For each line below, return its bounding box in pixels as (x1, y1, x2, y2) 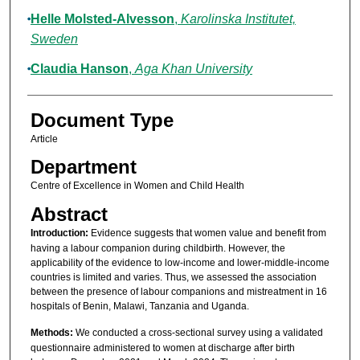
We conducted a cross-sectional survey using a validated (72, 327, 323, 339)
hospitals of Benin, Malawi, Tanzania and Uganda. (30, 300, 249, 312)
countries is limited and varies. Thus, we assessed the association (30, 271, 317, 283)
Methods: (30, 327, 73, 339)
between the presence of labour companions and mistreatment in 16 (30, 285, 327, 297)
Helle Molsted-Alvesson (30, 12, 174, 27)
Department (30, 156, 137, 178)
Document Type (30, 109, 174, 132)
